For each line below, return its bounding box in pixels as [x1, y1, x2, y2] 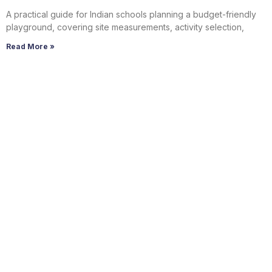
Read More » [6, 42, 55, 52]
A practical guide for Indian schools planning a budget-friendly [6, 9, 256, 20]
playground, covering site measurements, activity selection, [6, 22, 244, 33]
